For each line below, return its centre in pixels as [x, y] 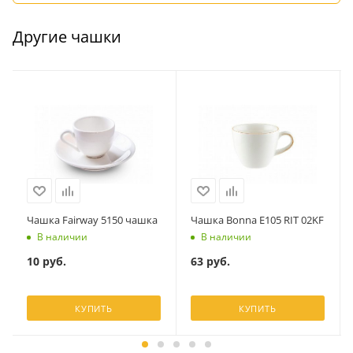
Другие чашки [67, 37]
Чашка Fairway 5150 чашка [92, 220]
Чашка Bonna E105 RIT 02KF [257, 220]
